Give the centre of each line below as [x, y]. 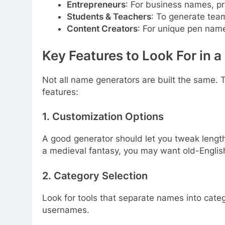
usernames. [66, 210]
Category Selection [101, 176]
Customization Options [108, 117]
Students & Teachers [109, 17]
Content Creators [102, 29]
